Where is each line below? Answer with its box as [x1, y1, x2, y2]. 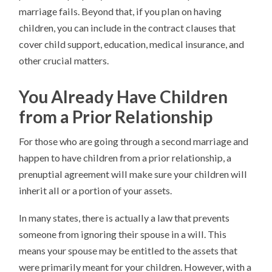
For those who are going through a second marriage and [19, 135, 249, 148]
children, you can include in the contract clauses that [19, 22, 236, 34]
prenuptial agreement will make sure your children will [19, 168, 248, 180]
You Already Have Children [19, 86, 228, 107]
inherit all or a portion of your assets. [19, 185, 172, 197]
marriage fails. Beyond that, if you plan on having [19, 5, 222, 18]
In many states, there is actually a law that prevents [19, 212, 230, 224]
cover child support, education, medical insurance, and [19, 38, 245, 50]
